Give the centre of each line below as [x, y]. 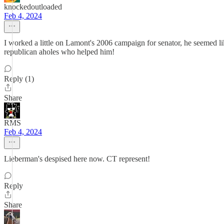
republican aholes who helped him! [59, 52]
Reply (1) [19, 79]
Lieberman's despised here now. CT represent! [77, 159]
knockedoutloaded [33, 7]
